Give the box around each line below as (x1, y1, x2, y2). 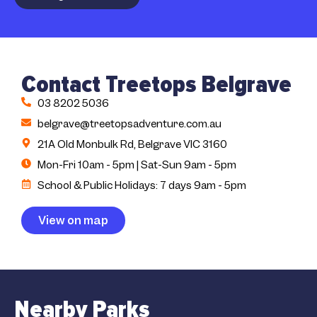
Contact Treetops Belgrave (21, 69, 292, 99)
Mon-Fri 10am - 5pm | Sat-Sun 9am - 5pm (37, 157, 236, 172)
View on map (38, 212, 108, 228)
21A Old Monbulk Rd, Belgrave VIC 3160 (37, 137, 227, 151)
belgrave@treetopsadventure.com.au (37, 116, 221, 131)
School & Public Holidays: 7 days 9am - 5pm (37, 178, 246, 192)
